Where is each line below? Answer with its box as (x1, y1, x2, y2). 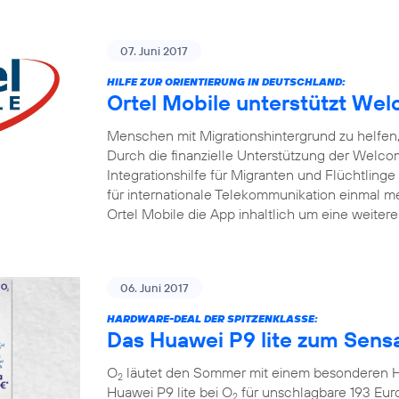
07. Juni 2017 (120, 44, 188, 58)
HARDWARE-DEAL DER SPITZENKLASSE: (107, 312, 318, 325)
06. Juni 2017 (120, 281, 189, 295)
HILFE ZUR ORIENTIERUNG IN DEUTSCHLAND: (107, 75, 346, 88)
